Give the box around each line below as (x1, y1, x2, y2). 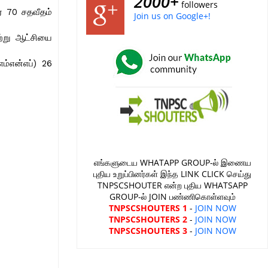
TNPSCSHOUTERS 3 (108, 225, 187, 236)
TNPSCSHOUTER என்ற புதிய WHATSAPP (97, 179, 248, 191)
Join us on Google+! (134, 10, 211, 22)
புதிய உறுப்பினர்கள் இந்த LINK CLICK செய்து (93, 168, 251, 179)
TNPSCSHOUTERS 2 (108, 214, 187, 225)
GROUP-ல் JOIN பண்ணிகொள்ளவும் (109, 191, 236, 202)
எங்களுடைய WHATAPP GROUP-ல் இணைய (93, 157, 251, 168)
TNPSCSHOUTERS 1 (108, 202, 187, 214)
